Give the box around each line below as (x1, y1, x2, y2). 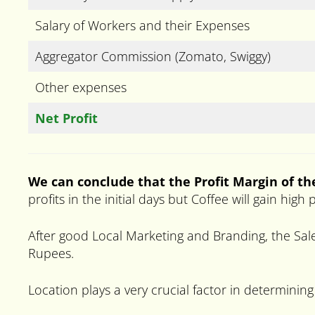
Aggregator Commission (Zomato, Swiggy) (35, 47, 271, 65)
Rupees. (28, 244, 74, 262)
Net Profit (35, 109, 98, 127)
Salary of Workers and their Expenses (35, 16, 250, 34)
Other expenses (35, 78, 127, 96)
